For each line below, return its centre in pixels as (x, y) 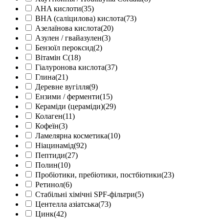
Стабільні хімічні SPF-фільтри (85, 195)
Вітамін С (52, 58)
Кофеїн (47, 126)
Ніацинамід (55, 146)
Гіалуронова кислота (70, 67)
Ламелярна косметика (71, 136)
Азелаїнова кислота (68, 28)
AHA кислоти (58, 9)
